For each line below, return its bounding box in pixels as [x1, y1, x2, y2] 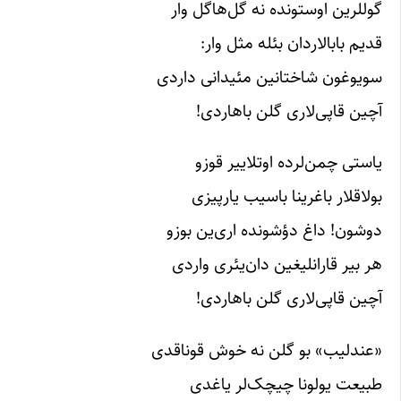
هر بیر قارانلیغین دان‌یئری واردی [172, 251, 382, 278]
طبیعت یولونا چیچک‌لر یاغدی [190, 370, 382, 397]
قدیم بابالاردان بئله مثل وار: [200, 30, 382, 57]
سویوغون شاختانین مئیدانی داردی [157, 64, 382, 91]
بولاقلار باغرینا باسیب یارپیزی [192, 183, 382, 210]
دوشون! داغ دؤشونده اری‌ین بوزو [166, 217, 382, 244]
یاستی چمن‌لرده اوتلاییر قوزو [195, 149, 382, 176]
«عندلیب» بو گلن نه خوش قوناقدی [151, 336, 382, 363]
